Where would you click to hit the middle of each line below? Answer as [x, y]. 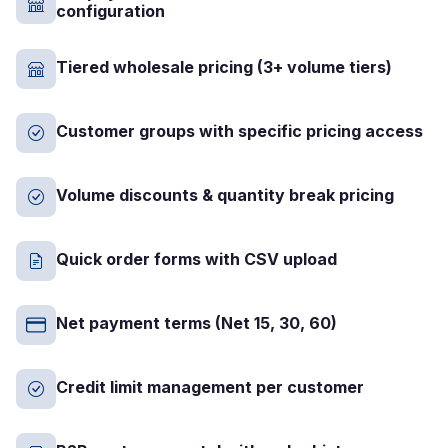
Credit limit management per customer [210, 386]
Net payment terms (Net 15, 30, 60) [196, 322]
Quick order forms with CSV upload [196, 258]
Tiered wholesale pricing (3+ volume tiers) [224, 66]
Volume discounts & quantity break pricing [225, 194]
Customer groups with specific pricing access [239, 130]
